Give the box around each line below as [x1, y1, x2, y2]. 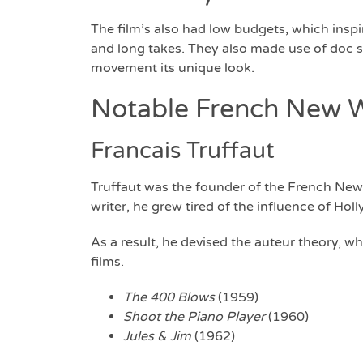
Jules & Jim [123, 328, 191, 345]
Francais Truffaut [91, 137, 275, 165]
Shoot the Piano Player [123, 309, 265, 326]
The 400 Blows [123, 289, 215, 306]
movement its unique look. [91, 60, 254, 77]
